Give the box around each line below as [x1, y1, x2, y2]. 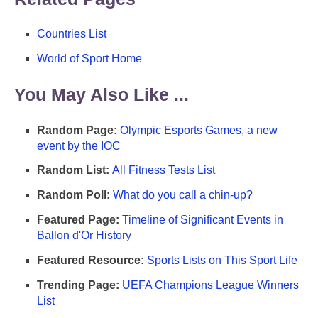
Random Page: [37, 124, 117, 136]
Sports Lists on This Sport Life [147, 253, 297, 266]
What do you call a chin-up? [113, 189, 253, 202]
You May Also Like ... [14, 84, 189, 104]
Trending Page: [37, 278, 119, 291]
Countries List [37, 28, 106, 40]
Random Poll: [37, 189, 110, 202]
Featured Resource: [37, 253, 144, 266]
